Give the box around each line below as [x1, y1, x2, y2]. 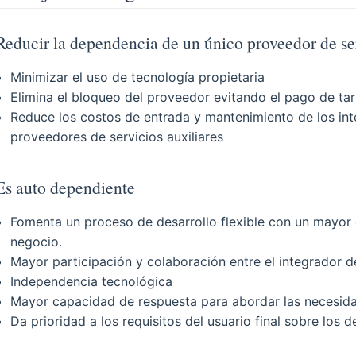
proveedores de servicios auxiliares [10, 129, 224, 145]
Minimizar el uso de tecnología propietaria [10, 69, 265, 86]
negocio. [10, 234, 63, 250]
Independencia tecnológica [10, 273, 173, 290]
